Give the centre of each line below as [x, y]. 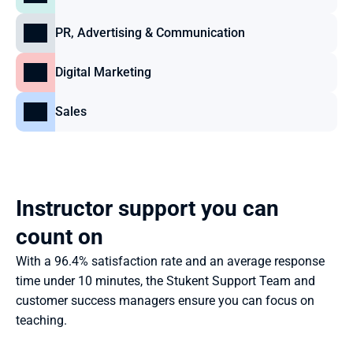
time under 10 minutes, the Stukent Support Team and [165, 281]
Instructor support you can [147, 208]
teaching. [41, 320]
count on [59, 237]
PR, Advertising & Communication [150, 33]
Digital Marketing [103, 72]
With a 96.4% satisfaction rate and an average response [170, 261]
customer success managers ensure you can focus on [165, 301]
